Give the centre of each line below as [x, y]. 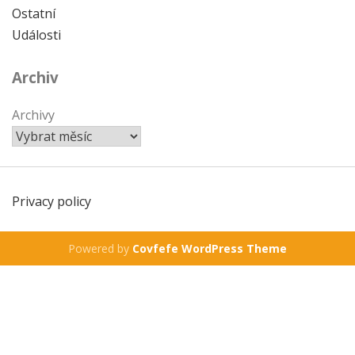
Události [36, 35]
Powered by [100, 248]
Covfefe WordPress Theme [210, 248]
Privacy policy [52, 201]
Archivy [33, 115]
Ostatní [34, 14]
